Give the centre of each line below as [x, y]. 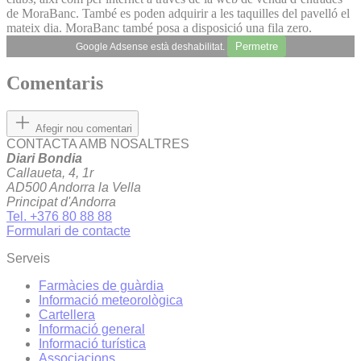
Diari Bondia [44, 159]
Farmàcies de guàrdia [101, 286]
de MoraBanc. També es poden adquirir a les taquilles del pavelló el [178, 13]
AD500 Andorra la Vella [74, 188]
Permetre [256, 46]
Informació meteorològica [111, 301]
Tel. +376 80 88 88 [59, 217]
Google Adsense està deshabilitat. [151, 46]
